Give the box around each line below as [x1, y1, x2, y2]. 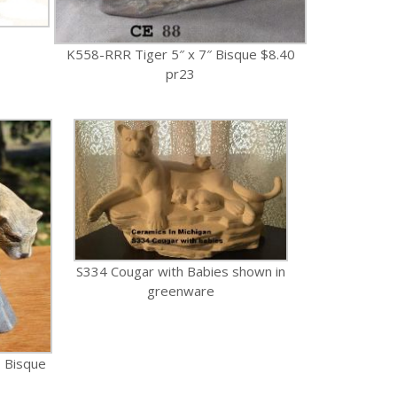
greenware [146, 282, 214, 300]
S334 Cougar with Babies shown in [75, 262, 285, 281]
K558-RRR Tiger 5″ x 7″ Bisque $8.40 [66, 44, 295, 63]
